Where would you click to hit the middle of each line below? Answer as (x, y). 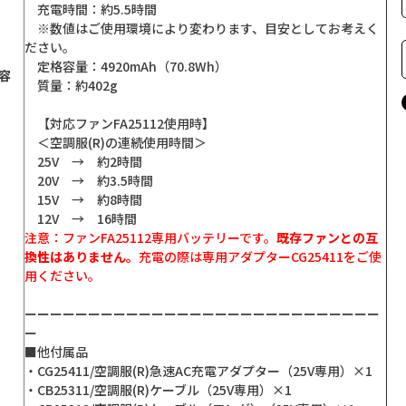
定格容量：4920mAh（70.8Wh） (126, 67)
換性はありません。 (82, 257)
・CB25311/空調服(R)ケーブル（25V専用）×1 (158, 390)
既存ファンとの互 (327, 238)
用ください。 (63, 276)
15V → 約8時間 (83, 200)
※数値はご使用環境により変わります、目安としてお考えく (202, 29)
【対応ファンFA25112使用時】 (120, 124)
